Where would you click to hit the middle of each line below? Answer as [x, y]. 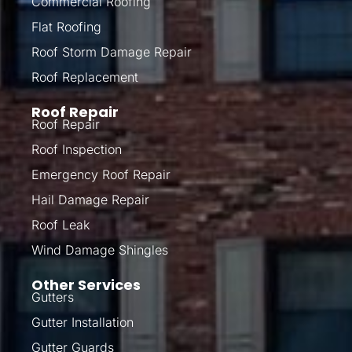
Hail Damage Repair [90, 199]
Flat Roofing [66, 26]
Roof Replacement [85, 77]
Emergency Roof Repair [101, 174]
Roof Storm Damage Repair [112, 51]
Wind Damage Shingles [100, 249]
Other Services [86, 284]
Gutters [53, 297]
